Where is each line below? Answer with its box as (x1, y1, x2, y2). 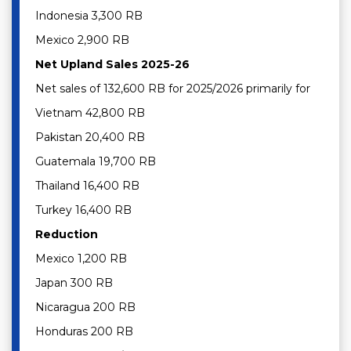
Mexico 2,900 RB (35, 33, 129, 48)
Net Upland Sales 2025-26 (35, 57, 190, 72)
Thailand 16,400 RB (35, 179, 139, 194)
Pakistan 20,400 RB (35, 130, 145, 145)
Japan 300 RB (35, 276, 113, 291)
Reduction (35, 227, 98, 242)
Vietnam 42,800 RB (35, 106, 145, 121)
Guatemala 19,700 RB (35, 154, 156, 169)
